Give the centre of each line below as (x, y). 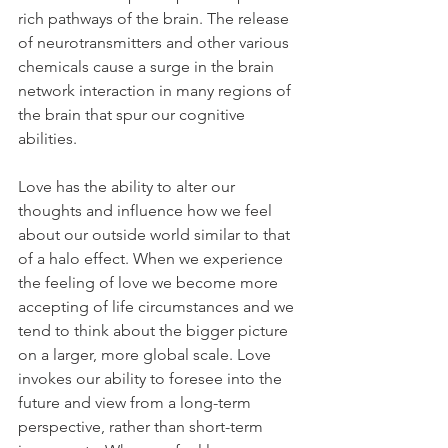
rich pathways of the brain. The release (155, 19)
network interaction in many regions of (156, 91)
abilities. (47, 139)
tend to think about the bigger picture (155, 331)
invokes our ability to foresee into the (152, 379)
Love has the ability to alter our (128, 187)
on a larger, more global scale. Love (146, 355)
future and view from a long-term (136, 403)
